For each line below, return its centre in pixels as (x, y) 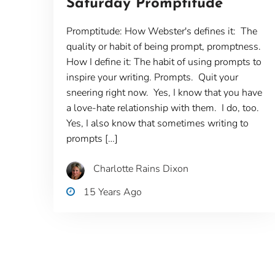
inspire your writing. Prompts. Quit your (152, 77)
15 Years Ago (112, 192)
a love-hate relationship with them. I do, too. (164, 108)
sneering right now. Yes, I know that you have (164, 92)
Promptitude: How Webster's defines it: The (161, 31)
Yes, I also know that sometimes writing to (157, 123)
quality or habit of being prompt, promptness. (163, 46)
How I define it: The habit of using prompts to (164, 62)
